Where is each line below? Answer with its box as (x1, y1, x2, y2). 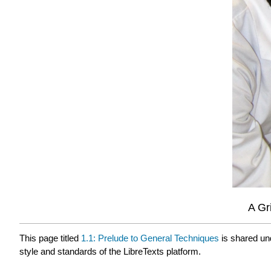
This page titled (19, 232, 81, 243)
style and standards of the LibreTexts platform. (19, 246, 201, 256)
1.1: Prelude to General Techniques (81, 232, 219, 243)
